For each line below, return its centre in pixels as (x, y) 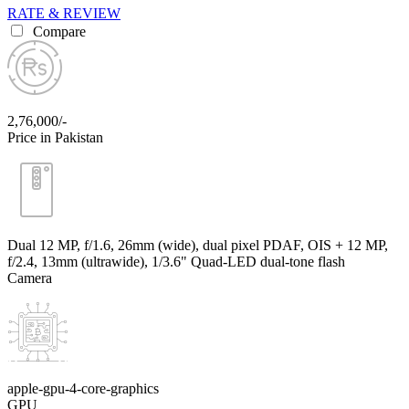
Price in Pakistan (55, 137)
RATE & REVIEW (64, 13)
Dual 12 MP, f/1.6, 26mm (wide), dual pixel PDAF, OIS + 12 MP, (198, 245)
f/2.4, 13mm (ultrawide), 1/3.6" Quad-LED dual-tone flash (176, 261)
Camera (30, 278)
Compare (58, 31)
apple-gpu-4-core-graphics (83, 388)
